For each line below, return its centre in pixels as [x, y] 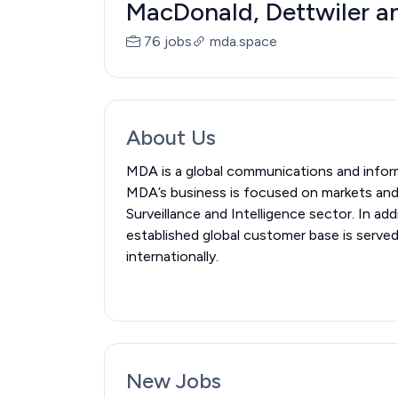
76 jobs [168, 41]
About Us [171, 137]
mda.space [243, 41]
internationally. [172, 256]
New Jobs [174, 381]
